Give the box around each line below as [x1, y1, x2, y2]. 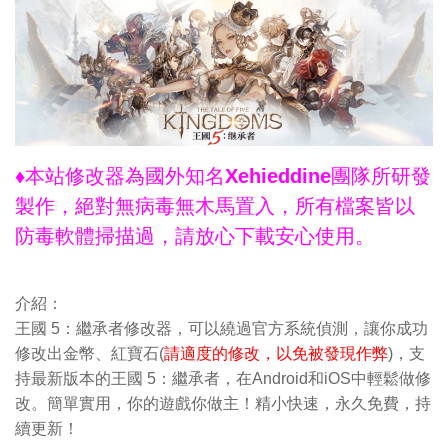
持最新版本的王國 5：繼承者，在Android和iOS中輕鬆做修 [15, 369, 431, 387]
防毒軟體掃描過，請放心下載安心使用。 [15, 224, 375, 247]
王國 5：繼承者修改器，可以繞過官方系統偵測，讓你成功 [15, 319, 428, 337]
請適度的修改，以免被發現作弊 [164, 344, 388, 362]
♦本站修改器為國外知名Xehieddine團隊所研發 [15, 164, 431, 187]
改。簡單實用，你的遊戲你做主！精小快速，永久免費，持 [15, 394, 431, 412]
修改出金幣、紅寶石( [15, 344, 164, 362]
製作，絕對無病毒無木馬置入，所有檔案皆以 [15, 194, 415, 217]
